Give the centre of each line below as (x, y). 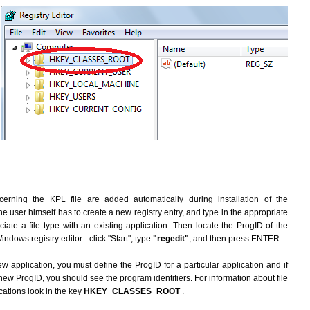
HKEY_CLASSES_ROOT (133, 291)
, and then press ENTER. (235, 239)
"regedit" (171, 239)
